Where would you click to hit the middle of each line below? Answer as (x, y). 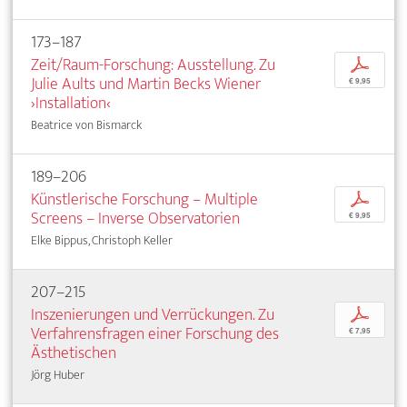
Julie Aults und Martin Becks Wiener (146, 84)
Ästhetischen (74, 352)
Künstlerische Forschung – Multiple (144, 199)
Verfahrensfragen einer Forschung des (155, 333)
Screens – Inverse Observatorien (135, 218)
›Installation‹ (71, 103)
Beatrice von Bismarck (86, 124)
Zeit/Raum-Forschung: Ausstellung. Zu (153, 65)
